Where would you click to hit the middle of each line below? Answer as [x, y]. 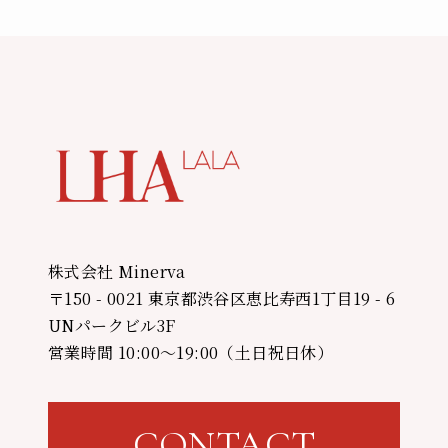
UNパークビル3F [111, 325]
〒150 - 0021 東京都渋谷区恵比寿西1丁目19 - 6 [221, 298]
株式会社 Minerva [116, 271]
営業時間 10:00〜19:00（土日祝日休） [190, 352]
